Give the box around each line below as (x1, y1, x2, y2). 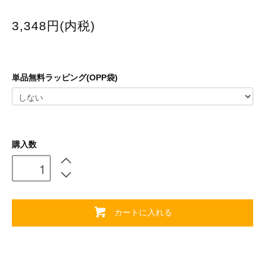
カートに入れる (114, 205, 172, 218)
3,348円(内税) (12, 18, 96, 33)
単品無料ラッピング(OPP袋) (12, 72, 118, 82)
